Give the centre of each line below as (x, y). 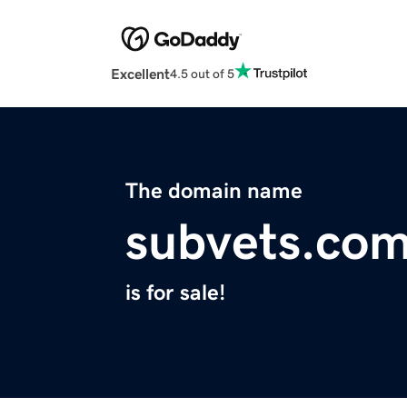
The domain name (214, 191)
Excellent (140, 74)
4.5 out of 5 (202, 73)
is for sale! (175, 293)
